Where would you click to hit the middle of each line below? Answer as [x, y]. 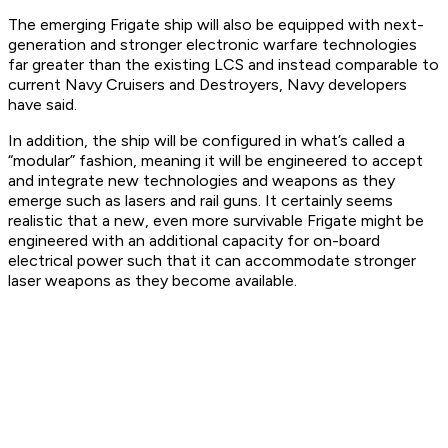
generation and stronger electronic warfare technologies [212, 45]
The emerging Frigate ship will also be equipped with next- [216, 25]
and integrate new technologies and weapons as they [201, 181]
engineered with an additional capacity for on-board [194, 241]
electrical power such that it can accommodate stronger [212, 261]
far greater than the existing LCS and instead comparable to [223, 65]
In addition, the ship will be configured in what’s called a [206, 141]
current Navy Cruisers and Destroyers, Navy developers [207, 85]
